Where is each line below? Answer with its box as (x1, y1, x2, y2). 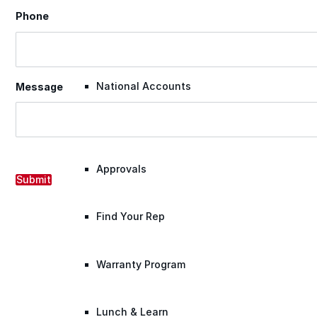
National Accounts (96, 79, 191, 92)
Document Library (96, 115, 185, 127)
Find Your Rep (96, 210, 165, 223)
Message (15, 80, 63, 93)
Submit (16, 173, 51, 185)
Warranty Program (96, 258, 185, 270)
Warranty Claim (96, 32, 173, 45)
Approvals (96, 162, 146, 175)
